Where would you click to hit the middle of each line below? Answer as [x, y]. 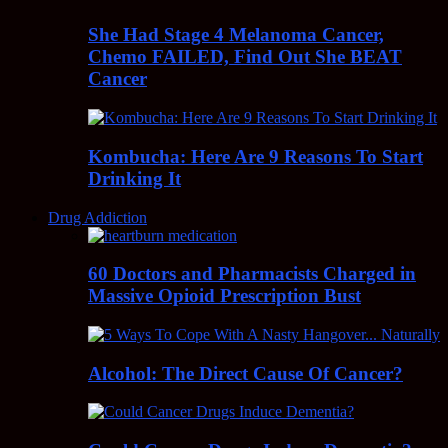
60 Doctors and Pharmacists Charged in [252, 274]
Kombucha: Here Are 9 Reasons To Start [255, 156]
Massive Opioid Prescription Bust [224, 296]
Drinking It [134, 178]
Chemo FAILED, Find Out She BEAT [245, 57]
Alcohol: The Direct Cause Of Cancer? [245, 373]
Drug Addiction [97, 217]
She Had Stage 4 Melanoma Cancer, [236, 35]
